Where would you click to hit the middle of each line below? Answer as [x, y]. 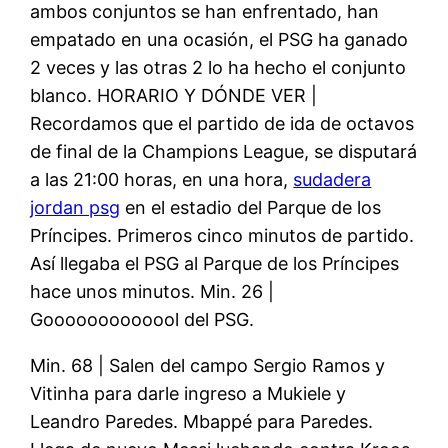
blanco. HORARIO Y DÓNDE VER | [174, 95]
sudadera [332, 179]
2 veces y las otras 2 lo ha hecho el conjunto [218, 67]
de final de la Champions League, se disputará [224, 151]
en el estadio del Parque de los [251, 207]
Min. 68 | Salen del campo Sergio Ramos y [208, 365]
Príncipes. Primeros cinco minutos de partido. [222, 235]
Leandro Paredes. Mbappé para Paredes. [202, 421]
